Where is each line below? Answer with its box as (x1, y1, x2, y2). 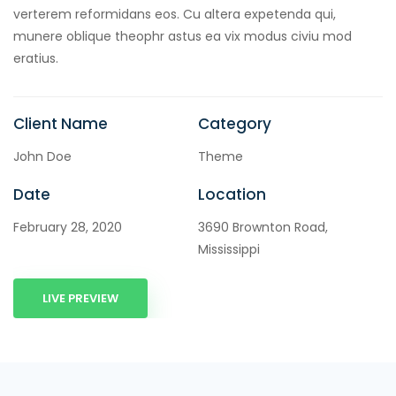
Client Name (13, 112, 108, 134)
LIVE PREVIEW (42, 289, 118, 307)
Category (198, 112, 271, 134)
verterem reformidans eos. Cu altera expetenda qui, (13, 4, 336, 23)
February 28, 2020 (13, 217, 122, 236)
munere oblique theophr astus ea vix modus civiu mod (13, 27, 352, 45)
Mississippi (198, 240, 260, 258)
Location (198, 183, 266, 205)
